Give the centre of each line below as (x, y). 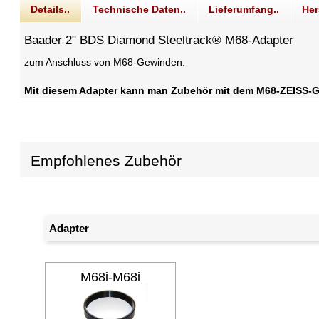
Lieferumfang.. (244, 10)
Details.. (51, 10)
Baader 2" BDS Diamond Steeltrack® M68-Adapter (159, 41)
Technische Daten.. (140, 10)
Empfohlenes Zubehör (106, 161)
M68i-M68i (111, 277)
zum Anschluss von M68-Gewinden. (105, 62)
